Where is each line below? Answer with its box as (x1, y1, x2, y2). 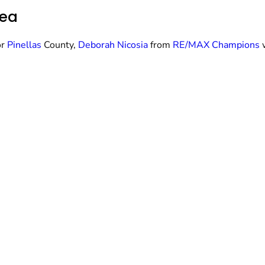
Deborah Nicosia (78, 38, 148, 51)
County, (44, 38, 78, 51)
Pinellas (7, 38, 44, 51)
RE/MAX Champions (173, 38, 260, 51)
